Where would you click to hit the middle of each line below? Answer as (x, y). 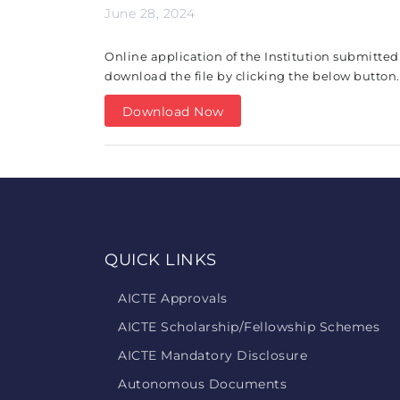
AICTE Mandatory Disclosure (212, 355)
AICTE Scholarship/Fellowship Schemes (249, 327)
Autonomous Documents (202, 384)
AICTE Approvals (173, 298)
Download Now (173, 112)
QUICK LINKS (161, 260)
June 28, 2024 (150, 13)
